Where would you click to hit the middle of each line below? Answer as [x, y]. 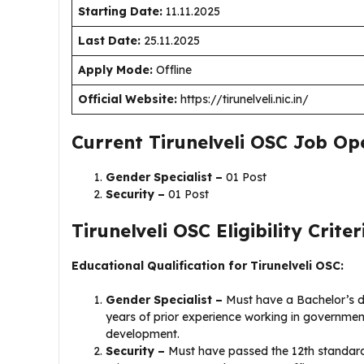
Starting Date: [122, 11]
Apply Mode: [115, 70]
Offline [177, 70]
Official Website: [128, 99]
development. [143, 334]
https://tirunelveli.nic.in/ [243, 99]
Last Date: [111, 41]
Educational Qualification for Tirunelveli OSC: [209, 266]
